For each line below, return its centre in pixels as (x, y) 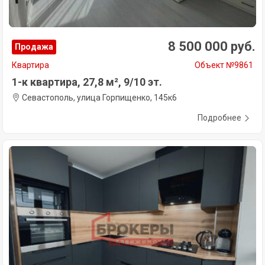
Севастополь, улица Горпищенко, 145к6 (98, 98)
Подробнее (219, 118)
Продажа (34, 47)
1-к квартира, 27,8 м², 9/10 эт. (87, 82)
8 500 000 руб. (212, 47)
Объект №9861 (224, 65)
